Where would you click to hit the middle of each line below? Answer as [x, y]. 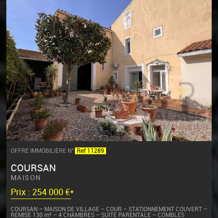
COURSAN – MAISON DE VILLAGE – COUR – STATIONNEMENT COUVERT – [109, 209]
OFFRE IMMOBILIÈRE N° [43, 151]
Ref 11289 [90, 151]
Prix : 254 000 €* [42, 193]
